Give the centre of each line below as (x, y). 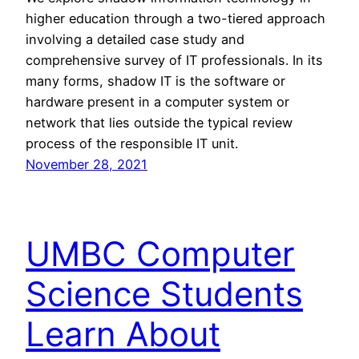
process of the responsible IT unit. (132, 143)
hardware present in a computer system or (157, 101)
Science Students (164, 294)
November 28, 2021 (87, 164)
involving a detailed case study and (135, 39)
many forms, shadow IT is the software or (155, 81)
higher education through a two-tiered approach (175, 18)
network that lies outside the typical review (159, 122)
